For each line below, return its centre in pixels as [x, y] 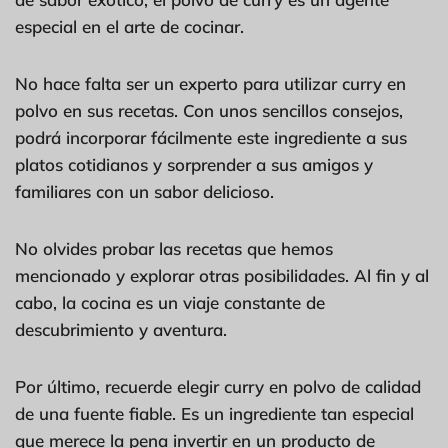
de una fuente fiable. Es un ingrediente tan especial [214, 413]
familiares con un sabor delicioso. [144, 191]
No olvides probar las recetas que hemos [174, 248]
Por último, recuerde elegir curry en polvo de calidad [218, 386]
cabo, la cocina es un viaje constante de [170, 302]
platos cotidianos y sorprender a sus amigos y [194, 164]
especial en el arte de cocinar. [129, 26]
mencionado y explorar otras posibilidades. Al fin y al [222, 275]
